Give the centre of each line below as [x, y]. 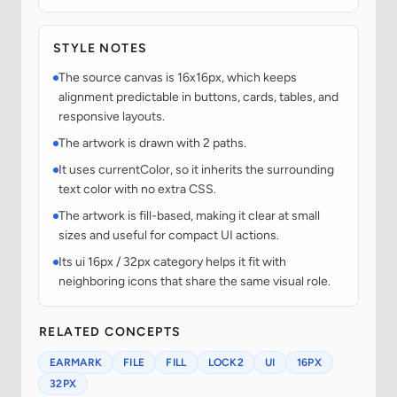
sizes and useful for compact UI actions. [169, 236]
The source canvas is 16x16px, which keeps [178, 78]
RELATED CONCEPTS [110, 332]
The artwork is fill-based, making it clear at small [189, 216]
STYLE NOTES [101, 49]
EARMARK [76, 363]
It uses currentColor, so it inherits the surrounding [196, 170]
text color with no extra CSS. [137, 190]
